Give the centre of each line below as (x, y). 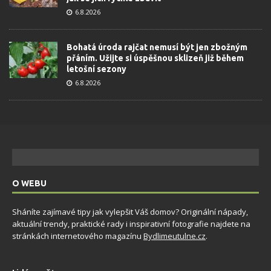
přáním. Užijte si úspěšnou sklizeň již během (155, 58)
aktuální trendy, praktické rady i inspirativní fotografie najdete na (131, 224)
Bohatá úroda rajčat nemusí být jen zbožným (157, 47)
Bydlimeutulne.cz (175, 236)
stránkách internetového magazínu (78, 236)
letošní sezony (96, 69)
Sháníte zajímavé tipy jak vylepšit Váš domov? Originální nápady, (130, 212)
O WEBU (29, 184)
